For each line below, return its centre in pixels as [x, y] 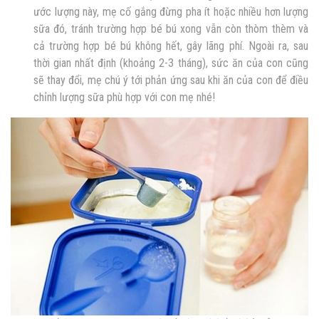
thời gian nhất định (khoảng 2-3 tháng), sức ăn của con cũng [171, 63]
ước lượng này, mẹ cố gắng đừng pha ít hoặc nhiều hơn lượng [171, 11]
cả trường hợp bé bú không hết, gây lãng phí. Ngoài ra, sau [171, 46]
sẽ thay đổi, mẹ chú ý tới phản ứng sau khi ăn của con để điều [171, 80]
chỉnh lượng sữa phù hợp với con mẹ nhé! [124, 97]
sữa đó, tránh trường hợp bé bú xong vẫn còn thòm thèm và [171, 28]
